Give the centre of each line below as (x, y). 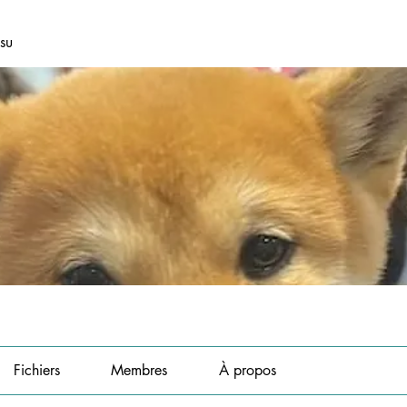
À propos (247, 370)
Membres (139, 370)
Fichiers (36, 370)
